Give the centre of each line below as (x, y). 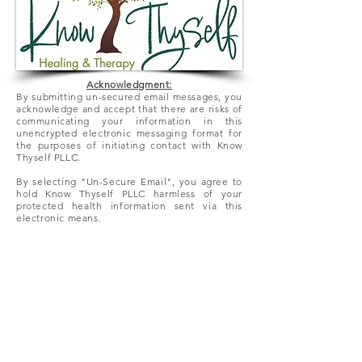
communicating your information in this (129, 121)
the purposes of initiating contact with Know (129, 145)
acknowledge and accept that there (103, 109)
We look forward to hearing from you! (127, 267)
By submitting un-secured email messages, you (129, 97)
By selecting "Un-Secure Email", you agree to (129, 181)
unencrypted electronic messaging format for (129, 133)
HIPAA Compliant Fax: (89, 321)
